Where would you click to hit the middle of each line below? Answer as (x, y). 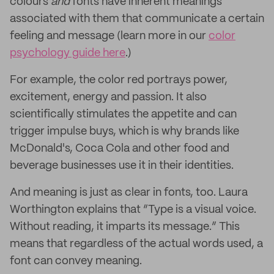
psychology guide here (68, 53)
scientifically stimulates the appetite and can (123, 114)
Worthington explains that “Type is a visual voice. (133, 210)
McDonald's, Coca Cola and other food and (120, 149)
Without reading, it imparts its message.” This (125, 227)
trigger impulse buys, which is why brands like (124, 131)
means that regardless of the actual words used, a (136, 244)
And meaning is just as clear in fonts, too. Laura (129, 193)
